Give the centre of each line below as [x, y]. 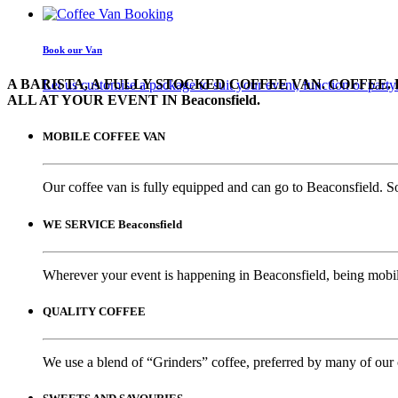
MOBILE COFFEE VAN [104, 137]
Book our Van [72, 49]
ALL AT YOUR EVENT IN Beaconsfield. [134, 99]
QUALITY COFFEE [94, 311]
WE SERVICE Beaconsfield [112, 224]
